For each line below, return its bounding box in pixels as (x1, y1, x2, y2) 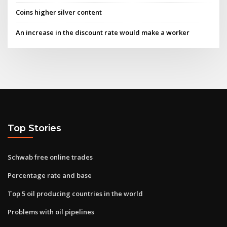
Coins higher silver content (16, 8, 102, 17)
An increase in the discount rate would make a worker (16, 27, 190, 37)
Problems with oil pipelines (8, 207, 94, 216)
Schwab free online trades (8, 152, 93, 162)
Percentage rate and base (8, 170, 92, 180)
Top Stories (8, 123, 61, 134)
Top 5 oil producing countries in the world (8, 188, 143, 198)
